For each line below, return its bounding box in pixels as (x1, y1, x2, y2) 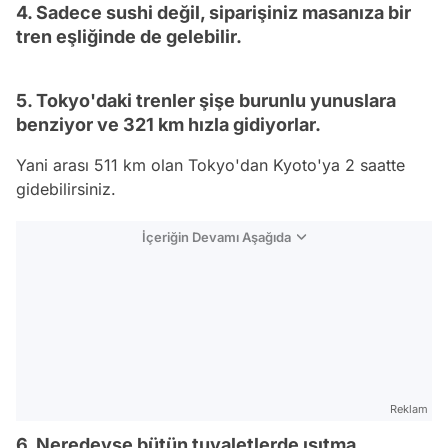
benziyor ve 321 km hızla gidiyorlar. (16, 114, 321, 135)
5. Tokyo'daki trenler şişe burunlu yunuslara (16, 90, 396, 111)
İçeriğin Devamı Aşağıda (142, 229, 291, 245)
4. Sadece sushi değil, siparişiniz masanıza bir (16, 2, 411, 23)
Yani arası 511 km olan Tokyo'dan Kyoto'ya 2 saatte (16, 155, 405, 175)
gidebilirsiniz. (16, 179, 116, 199)
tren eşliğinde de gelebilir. (16, 26, 242, 47)
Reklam (390, 402, 428, 416)
